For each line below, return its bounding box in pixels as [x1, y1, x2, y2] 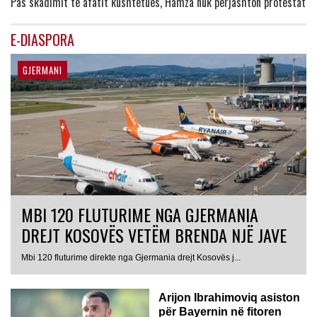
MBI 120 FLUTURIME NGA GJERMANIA [21, 201, 258, 227]
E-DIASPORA [11, 28, 74, 50]
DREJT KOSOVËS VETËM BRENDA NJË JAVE [21, 221, 287, 248]
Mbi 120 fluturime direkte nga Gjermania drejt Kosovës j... [21, 252, 241, 263]
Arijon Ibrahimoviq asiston [158, 291, 300, 304]
